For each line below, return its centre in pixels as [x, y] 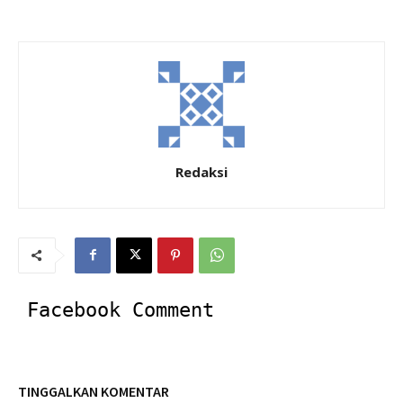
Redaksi [201, 171]
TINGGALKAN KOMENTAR [94, 391]
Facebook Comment [121, 309]
